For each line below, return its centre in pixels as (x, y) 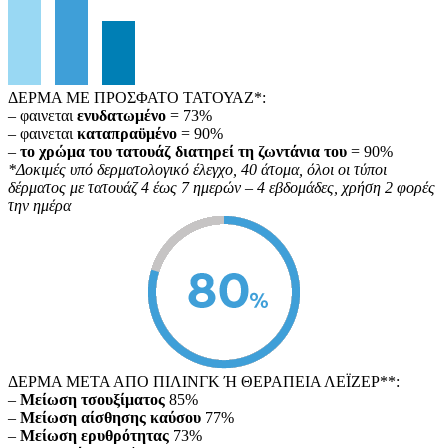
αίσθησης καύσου (143, 417)
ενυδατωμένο (121, 115)
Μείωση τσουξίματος (94, 399)
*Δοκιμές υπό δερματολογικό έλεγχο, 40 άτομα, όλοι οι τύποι (197, 169)
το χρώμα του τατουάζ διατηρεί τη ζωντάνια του (185, 151)
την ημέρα (39, 205)
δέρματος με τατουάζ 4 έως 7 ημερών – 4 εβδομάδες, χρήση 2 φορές (221, 187)
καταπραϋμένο (129, 133)
